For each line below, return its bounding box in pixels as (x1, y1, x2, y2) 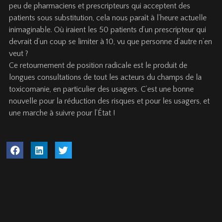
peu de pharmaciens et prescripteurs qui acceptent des (9, 1, 190, 10)
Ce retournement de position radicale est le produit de (9, 60, 187, 70)
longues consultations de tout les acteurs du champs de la (9, 72, 202, 82)
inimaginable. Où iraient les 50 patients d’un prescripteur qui (9, 25, 206, 34)
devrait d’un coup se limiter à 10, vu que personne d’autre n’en (9, 37, 212, 46)
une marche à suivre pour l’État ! (9, 108, 115, 117)
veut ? (9, 49, 28, 58)
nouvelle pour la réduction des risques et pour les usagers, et (9, 96, 210, 106)
